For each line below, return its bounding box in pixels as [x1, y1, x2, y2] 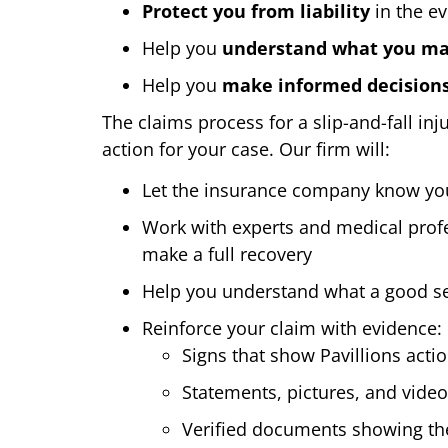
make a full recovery [142, 242, 312, 267]
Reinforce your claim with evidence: [142, 316, 442, 341]
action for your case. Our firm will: [102, 136, 390, 161]
